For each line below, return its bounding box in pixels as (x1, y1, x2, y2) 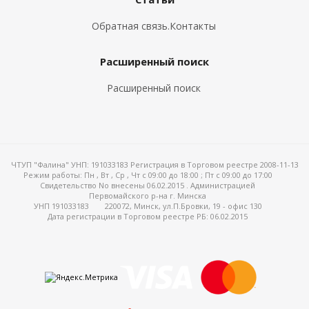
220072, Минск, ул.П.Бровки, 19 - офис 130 (104, 201, 262, 211)
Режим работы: (23, 170, 84, 180)
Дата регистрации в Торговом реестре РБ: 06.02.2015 (48, 211, 248, 221)
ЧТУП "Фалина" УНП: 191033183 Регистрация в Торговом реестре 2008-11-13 (10, 159, 299, 170)
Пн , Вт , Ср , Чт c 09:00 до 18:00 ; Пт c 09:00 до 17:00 (83, 170, 272, 180)
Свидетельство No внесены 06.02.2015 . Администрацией (40, 180, 255, 190)
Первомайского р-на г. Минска (89, 190, 206, 201)
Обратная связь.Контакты (92, 19, 216, 32)
